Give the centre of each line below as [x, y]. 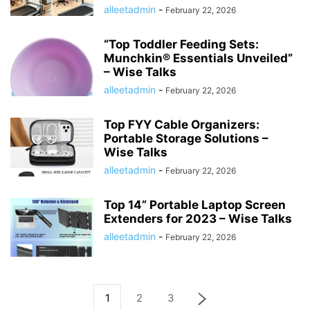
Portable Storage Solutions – [186, 138]
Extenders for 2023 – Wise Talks [198, 219]
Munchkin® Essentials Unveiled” [198, 58]
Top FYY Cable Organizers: [182, 125]
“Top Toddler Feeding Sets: [181, 44]
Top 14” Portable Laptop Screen [195, 205]
